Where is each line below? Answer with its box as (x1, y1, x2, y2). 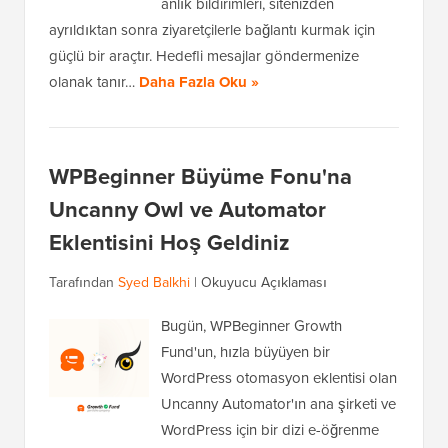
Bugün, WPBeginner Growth (161, 315, 342, 337)
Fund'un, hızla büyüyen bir (161, 341, 330, 363)
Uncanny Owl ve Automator (49, 193, 326, 226)
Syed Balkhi (118, 272, 190, 293)
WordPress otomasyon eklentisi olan (161, 367, 397, 389)
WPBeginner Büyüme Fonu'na (49, 160, 352, 193)
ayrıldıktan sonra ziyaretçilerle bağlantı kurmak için (49, 19, 375, 41)
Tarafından (49, 272, 118, 293)
